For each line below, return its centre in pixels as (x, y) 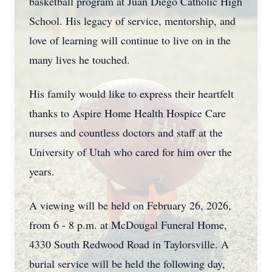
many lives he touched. (80, 59)
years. (42, 171)
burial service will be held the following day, (127, 263)
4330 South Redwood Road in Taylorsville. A (129, 244)
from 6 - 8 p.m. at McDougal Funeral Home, (128, 225)
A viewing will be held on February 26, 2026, (130, 205)
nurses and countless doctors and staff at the (126, 132)
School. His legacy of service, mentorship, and (132, 21)
